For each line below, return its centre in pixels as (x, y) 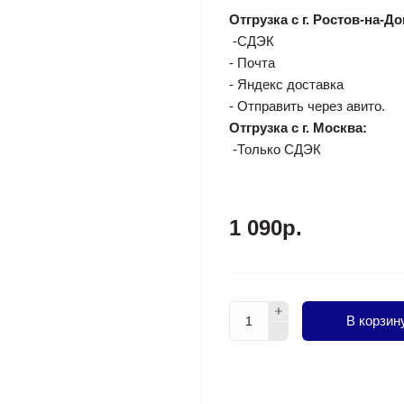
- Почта (252, 63)
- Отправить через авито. (307, 106)
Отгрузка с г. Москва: (298, 128)
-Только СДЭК (275, 149)
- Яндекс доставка (286, 84)
